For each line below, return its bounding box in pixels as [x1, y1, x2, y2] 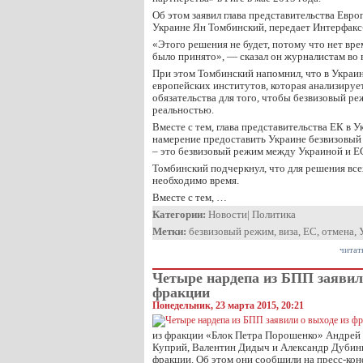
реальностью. [152, 104, 214, 116]
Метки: [152, 225, 186, 237]
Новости [208, 208, 247, 220]
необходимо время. [152, 174, 239, 186]
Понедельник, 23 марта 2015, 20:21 [152, 300, 304, 311]
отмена [322, 225, 354, 237]
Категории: [152, 208, 206, 220]
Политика [252, 208, 296, 220]
